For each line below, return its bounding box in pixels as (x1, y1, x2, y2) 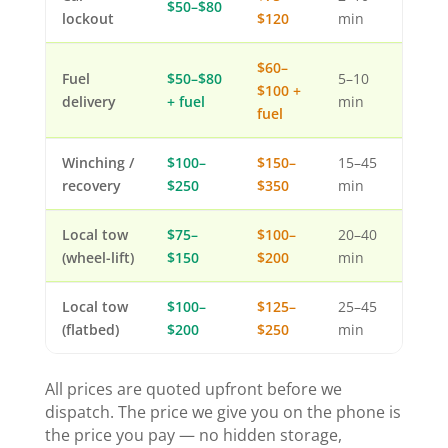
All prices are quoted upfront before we (44, 378, 342, 401)
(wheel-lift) (61, 248, 134, 268)
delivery (61, 92, 116, 112)
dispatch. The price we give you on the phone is (44, 401, 401, 424)
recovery (61, 176, 121, 196)
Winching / (61, 153, 134, 173)
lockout (61, 9, 114, 29)
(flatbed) (61, 320, 119, 340)
